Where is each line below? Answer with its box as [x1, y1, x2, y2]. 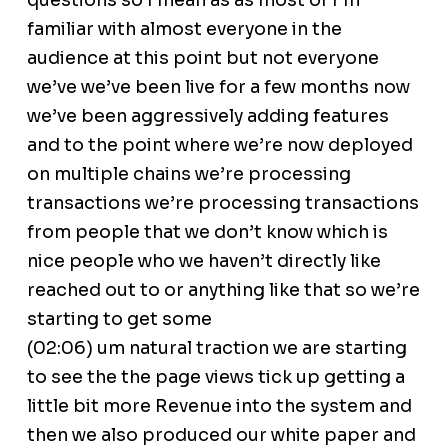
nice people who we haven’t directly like [26, 250, 381, 273]
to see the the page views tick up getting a [26, 366, 405, 389]
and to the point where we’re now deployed [26, 134, 413, 157]
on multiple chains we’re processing [26, 163, 351, 186]
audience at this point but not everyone [26, 47, 379, 70]
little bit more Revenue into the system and [26, 395, 412, 418]
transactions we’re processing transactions [26, 192, 419, 215]
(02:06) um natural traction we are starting [26, 337, 407, 360]
